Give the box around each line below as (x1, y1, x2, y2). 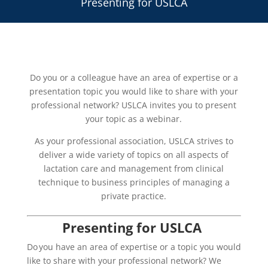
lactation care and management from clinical (44, 162, 224, 174)
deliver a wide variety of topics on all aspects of (39, 148, 229, 160)
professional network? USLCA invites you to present (31, 99, 237, 111)
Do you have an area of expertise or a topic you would (26, 240, 241, 252)
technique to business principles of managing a (38, 176, 230, 188)
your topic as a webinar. (86, 112, 182, 124)
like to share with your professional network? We (26, 254, 221, 266)
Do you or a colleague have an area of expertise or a (29, 71, 238, 83)
